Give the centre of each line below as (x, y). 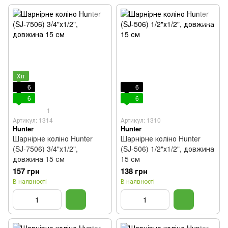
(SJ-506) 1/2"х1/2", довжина (167, 149)
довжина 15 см (39, 159)
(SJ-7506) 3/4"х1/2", (45, 149)
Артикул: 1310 (141, 120)
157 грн (26, 171)
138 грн (134, 171)
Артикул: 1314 (33, 120)
